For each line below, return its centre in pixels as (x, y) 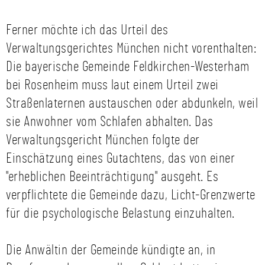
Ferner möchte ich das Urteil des (87, 30)
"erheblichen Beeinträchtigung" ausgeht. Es (112, 177)
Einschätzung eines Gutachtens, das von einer (120, 159)
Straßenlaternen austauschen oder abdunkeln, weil (132, 104)
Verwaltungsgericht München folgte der (103, 140)
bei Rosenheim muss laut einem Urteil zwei (112, 85)
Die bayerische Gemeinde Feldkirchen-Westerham (128, 67)
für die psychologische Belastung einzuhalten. (120, 214)
